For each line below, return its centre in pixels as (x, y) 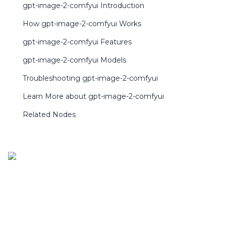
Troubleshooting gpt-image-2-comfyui (90, 78)
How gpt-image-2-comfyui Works (82, 24)
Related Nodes (49, 115)
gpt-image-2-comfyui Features (77, 42)
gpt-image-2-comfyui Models (74, 60)
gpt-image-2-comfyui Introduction (83, 6)
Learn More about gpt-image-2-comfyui (93, 96)
